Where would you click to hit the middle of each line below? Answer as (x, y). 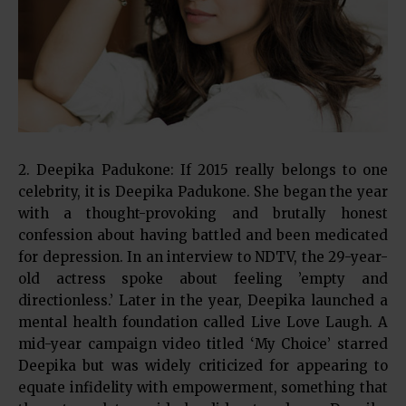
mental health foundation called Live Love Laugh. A (203, 322)
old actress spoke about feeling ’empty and (203, 278)
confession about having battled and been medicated (203, 235)
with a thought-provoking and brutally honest (203, 213)
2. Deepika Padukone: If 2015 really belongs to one (203, 169)
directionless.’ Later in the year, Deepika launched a (203, 300)
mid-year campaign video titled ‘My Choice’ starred (203, 343)
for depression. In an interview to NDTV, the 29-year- (203, 256)
